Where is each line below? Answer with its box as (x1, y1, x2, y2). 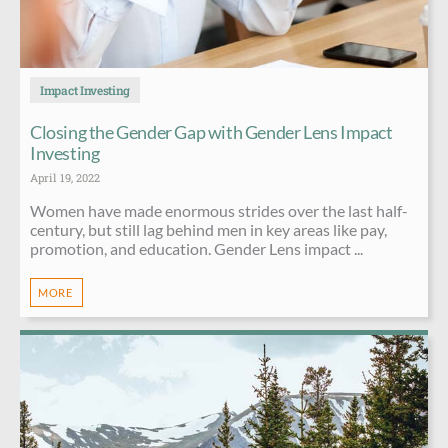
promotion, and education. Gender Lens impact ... (30, 238, 363, 258)
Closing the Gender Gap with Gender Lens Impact (30, 120, 393, 143)
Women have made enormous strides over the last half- (30, 200, 408, 220)
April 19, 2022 (30, 169, 100, 185)
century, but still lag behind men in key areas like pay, (30, 219, 387, 239)
